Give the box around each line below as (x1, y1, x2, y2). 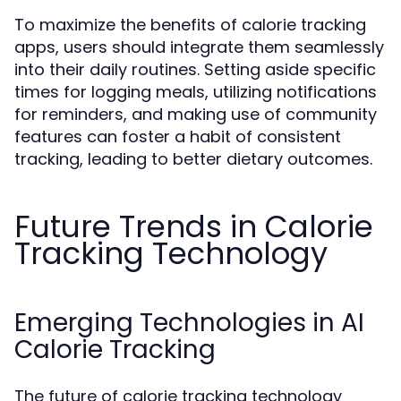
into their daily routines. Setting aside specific (14, 58, 376, 81)
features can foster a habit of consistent (14, 125, 341, 148)
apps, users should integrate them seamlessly (14, 36, 384, 58)
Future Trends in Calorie (14, 205, 373, 248)
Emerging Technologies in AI (14, 305, 364, 340)
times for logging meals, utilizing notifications (14, 81, 377, 103)
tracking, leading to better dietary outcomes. (14, 148, 372, 170)
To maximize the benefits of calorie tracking (14, 13, 366, 36)
